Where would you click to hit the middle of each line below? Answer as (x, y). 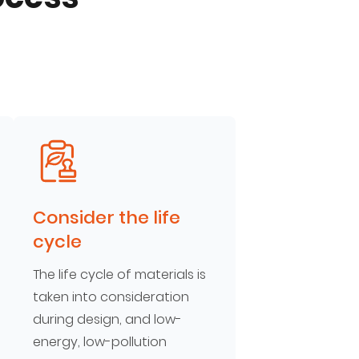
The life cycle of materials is (119, 274)
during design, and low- (107, 319)
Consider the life (106, 218)
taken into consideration (111, 297)
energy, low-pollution (99, 342)
